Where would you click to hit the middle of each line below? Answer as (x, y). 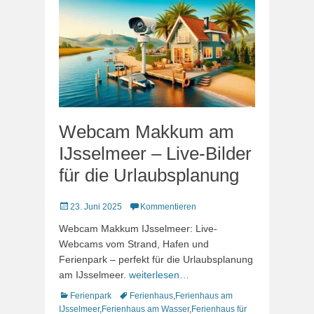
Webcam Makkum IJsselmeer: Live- (138, 228)
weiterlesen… (159, 275)
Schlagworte (142, 295)
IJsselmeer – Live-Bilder (155, 153)
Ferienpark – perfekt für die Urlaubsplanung (156, 259)
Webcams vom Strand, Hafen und (134, 244)
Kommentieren (168, 207)
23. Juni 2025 (96, 207)
